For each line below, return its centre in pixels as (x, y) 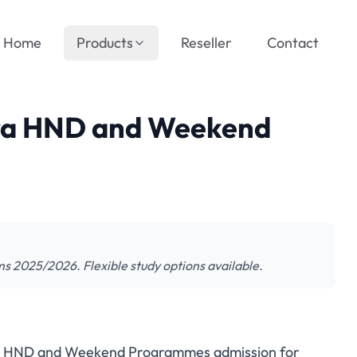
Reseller (206, 43)
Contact (293, 43)
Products (105, 43)
